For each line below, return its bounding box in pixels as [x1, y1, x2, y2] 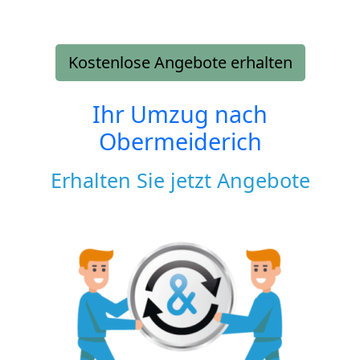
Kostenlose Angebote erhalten [67, 51, 292, 73]
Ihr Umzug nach [92, 97, 268, 129]
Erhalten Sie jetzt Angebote [50, 166, 310, 194]
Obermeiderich [98, 125, 262, 157]
